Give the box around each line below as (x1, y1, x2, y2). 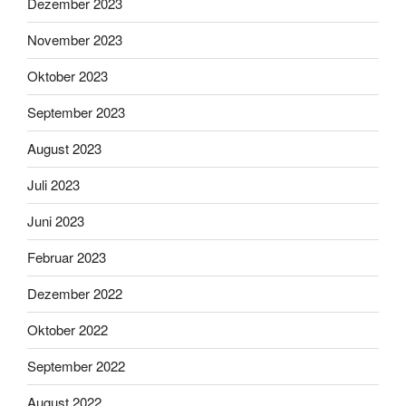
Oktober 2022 (27, 320, 108, 340)
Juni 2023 (27, 211, 84, 231)
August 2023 (27, 139, 101, 159)
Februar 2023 (27, 247, 106, 267)
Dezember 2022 (27, 284, 122, 304)
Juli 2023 (27, 175, 80, 195)
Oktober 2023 (27, 66, 108, 86)
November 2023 (27, 30, 122, 50)
